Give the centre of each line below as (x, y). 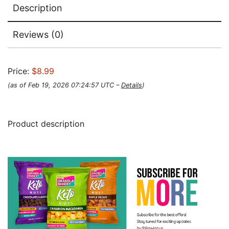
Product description (46, 124)
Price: (20, 71)
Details (132, 85)
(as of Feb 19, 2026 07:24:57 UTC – (64, 85)
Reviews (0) (38, 35)
